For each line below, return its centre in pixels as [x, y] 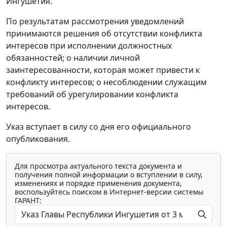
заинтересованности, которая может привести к [103, 70]
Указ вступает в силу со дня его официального [99, 126]
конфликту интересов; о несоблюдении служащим [106, 82]
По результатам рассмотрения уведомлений [95, 21]
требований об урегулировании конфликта [92, 94]
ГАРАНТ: [28, 200]
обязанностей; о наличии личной [73, 58]
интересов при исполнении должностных [89, 45]
